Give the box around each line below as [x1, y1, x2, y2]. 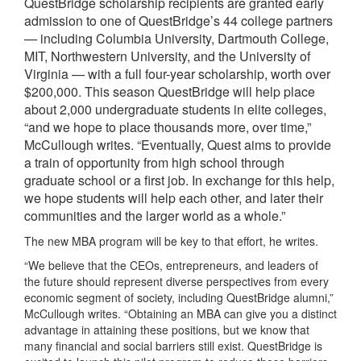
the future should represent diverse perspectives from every [24, 273, 329, 290]
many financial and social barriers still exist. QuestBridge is [24, 338, 322, 355]
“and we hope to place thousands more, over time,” [24, 118, 311, 137]
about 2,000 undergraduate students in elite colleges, [24, 100, 326, 119]
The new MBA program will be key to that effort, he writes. [24, 233, 318, 250]
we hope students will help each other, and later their [24, 189, 323, 208]
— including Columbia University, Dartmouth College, [24, 29, 329, 48]
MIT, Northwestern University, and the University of [24, 47, 310, 66]
